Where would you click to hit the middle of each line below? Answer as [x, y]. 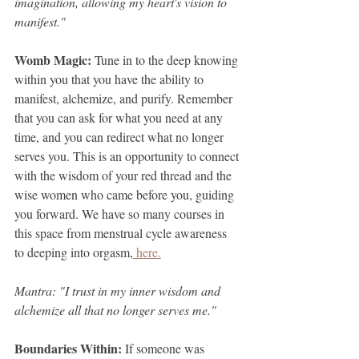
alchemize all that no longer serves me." [115, 310]
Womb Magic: [54, 60]
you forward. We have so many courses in [121, 214]
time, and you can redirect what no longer [121, 137]
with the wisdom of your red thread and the [125, 175]
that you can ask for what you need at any [120, 117]
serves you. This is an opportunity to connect [128, 156]
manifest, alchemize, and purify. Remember [125, 98]
